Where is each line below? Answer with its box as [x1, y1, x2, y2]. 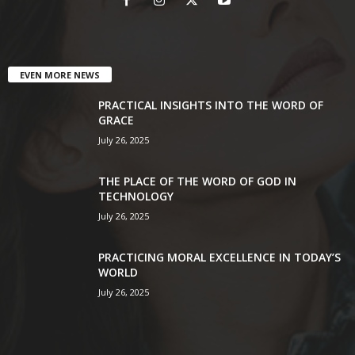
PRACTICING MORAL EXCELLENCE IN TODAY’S [98, 249, 341, 265]
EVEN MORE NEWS [20, 68, 100, 81]
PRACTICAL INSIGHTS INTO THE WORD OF [98, 97, 323, 113]
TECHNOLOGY [98, 188, 174, 204]
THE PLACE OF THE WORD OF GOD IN [98, 173, 296, 189]
